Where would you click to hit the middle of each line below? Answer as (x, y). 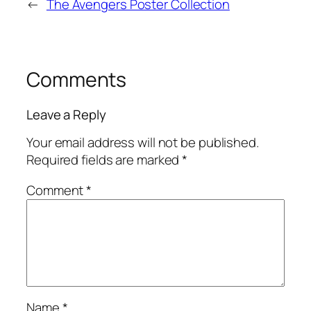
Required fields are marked (104, 160)
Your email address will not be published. (143, 143)
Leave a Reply (66, 114)
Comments (77, 80)
